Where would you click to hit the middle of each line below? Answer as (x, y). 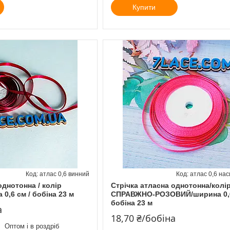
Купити (144, 7)
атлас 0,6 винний (64, 174)
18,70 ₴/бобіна (143, 218)
